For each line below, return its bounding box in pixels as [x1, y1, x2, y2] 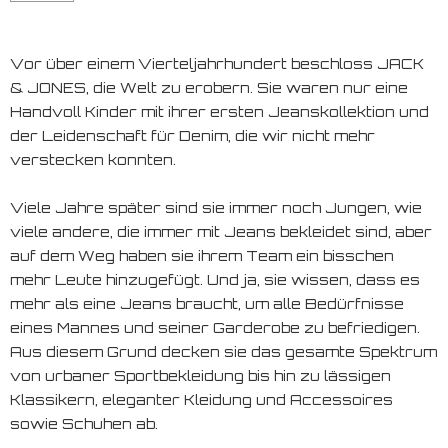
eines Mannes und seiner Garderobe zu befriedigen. [10, 318, 420, 336]
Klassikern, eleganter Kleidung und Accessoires [10, 390, 393, 408]
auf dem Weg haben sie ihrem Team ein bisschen [10, 246, 394, 264]
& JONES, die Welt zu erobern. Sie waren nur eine [10, 78, 408, 96]
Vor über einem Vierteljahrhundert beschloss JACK [10, 54, 424, 72]
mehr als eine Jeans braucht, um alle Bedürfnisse [10, 294, 404, 312]
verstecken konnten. [10, 150, 176, 168]
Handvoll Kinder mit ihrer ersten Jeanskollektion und [10, 102, 429, 120]
